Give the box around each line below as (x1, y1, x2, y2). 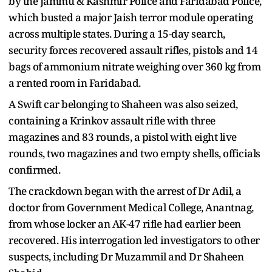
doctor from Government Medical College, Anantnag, (8, 200, 254, 214)
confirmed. (8, 162, 60, 177)
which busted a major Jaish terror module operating (8, 10, 253, 24)
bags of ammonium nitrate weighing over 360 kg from (8, 59, 260, 73)
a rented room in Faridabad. (8, 75, 141, 90)
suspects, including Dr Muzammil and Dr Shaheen (8, 249, 243, 263)
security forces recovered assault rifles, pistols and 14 (8, 42, 257, 57)
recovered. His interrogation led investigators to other (8, 233, 260, 247)
